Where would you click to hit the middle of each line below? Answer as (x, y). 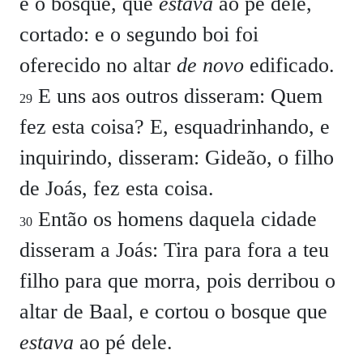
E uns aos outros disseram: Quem (177, 96)
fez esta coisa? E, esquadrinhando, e (175, 127)
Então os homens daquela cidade (175, 219)
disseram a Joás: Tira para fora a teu (174, 250)
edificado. (289, 65)
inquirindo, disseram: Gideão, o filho (177, 158)
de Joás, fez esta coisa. (117, 188)
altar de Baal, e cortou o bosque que (173, 312)
